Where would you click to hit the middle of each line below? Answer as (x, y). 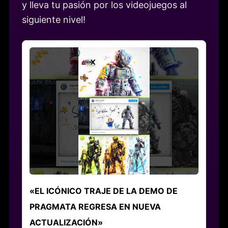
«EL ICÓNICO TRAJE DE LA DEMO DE (103, 191)
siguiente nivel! (54, 20)
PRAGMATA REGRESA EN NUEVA (95, 207)
